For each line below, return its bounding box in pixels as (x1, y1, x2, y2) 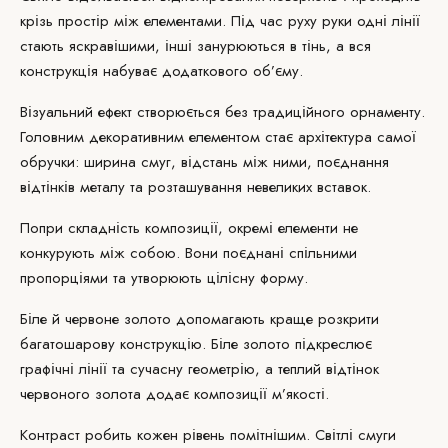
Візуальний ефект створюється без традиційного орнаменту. (20, 101, 425, 123)
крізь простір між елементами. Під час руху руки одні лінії (20, 10, 420, 32)
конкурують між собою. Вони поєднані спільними (20, 242, 357, 264)
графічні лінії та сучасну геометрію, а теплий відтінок (20, 358, 379, 380)
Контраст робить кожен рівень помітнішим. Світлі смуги (20, 424, 396, 446)
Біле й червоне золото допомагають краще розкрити (20, 308, 379, 330)
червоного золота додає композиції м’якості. (20, 383, 329, 405)
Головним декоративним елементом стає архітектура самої (20, 126, 416, 148)
